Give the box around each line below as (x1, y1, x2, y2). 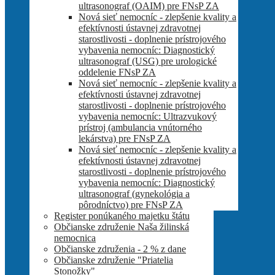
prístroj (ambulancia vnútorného (79, 122, 202, 133)
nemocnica (54, 232, 96, 243)
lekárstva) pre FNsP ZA (79, 133, 171, 144)
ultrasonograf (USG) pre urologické (79, 55, 217, 66)
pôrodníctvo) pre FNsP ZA (79, 199, 183, 210)
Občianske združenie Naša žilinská (54, 221, 189, 232)
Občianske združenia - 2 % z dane (54, 243, 186, 254)
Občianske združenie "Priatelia (54, 254, 173, 265)
